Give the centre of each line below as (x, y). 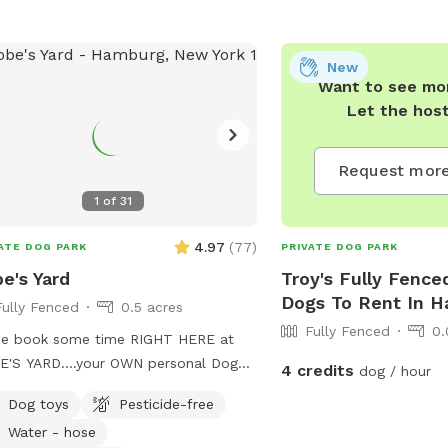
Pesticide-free (166, 403)
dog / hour (393, 370)
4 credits (318, 370)
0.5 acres (151, 306)
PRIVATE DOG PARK (340, 246)
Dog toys (38, 403)
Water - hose (51, 431)
